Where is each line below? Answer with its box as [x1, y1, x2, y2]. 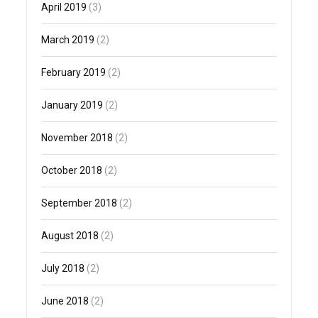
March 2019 [41, 34, 95, 46]
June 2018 [41, 295, 89, 307]
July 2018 [41, 263, 85, 275]
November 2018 [41, 132, 114, 144]
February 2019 [41, 67, 106, 79]
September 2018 [41, 197, 118, 209]
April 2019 [41, 1, 87, 13]
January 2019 [41, 99, 104, 111]
